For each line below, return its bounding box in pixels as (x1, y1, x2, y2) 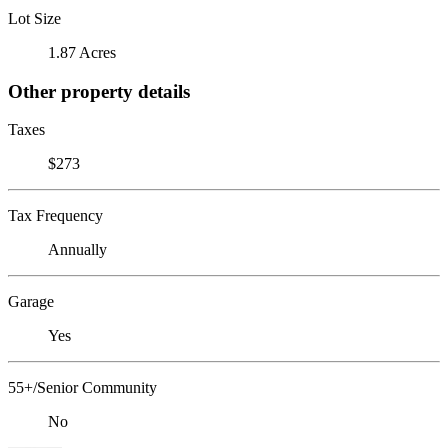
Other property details (8, 80, 190, 102)
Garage (8, 293, 54, 311)
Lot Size (8, 9, 61, 27)
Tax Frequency (8, 207, 103, 225)
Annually (48, 241, 107, 259)
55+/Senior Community (8, 379, 157, 397)
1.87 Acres (48, 43, 116, 61)
